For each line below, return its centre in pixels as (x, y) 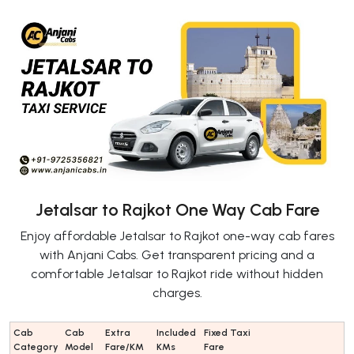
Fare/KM (124, 346)
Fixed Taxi (227, 332)
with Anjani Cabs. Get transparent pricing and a (177, 254)
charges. (177, 292)
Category (36, 346)
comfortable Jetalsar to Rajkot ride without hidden (177, 273)
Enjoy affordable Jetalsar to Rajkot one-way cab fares (177, 235)
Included (176, 332)
